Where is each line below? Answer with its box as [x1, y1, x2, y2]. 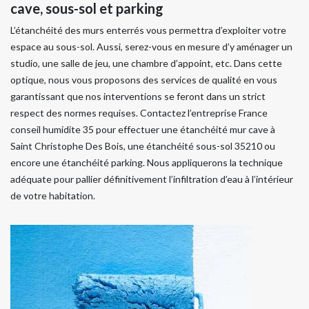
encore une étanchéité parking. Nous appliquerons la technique [10, 157, 283, 169]
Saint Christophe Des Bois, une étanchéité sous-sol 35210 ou [10, 140, 275, 152]
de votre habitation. [10, 190, 95, 202]
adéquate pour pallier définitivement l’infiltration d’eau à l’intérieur [10, 173, 293, 186]
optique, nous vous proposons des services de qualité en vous [10, 74, 277, 86]
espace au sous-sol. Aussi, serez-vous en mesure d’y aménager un [10, 41, 292, 53]
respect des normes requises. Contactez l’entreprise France [10, 107, 268, 119]
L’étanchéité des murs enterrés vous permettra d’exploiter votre [10, 24, 286, 37]
